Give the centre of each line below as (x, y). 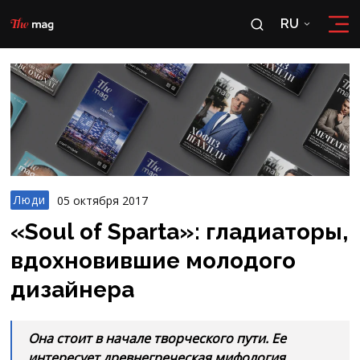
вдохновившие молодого (153, 261)
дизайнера (73, 290)
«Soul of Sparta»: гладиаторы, (180, 232)
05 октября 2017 (103, 200)
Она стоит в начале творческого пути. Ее (157, 338)
